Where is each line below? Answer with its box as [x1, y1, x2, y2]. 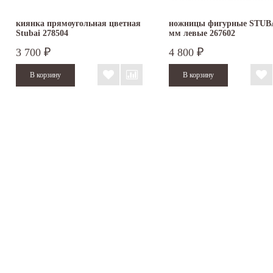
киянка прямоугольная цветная [16, 18, 141, 28]
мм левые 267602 [169, 28, 235, 38]
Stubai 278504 [16, 28, 68, 38]
